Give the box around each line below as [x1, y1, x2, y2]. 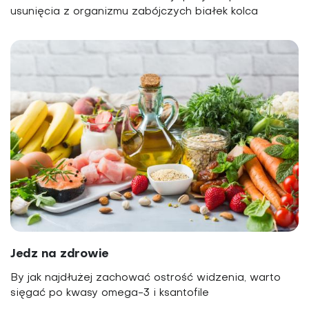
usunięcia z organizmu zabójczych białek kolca [10, 6, 258, 17]
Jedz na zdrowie [10, 248, 110, 261]
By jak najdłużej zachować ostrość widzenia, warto [10, 273, 281, 283]
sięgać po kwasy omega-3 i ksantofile [10, 288, 209, 299]
